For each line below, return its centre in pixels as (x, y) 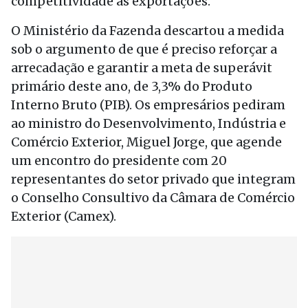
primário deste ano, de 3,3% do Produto (132, 86)
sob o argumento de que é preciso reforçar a (144, 49)
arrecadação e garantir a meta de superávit (142, 68)
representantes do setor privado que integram (153, 179)
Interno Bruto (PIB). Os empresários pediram (148, 105)
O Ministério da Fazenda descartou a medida (147, 31)
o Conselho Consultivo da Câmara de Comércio (153, 198)
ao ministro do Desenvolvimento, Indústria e (148, 123)
